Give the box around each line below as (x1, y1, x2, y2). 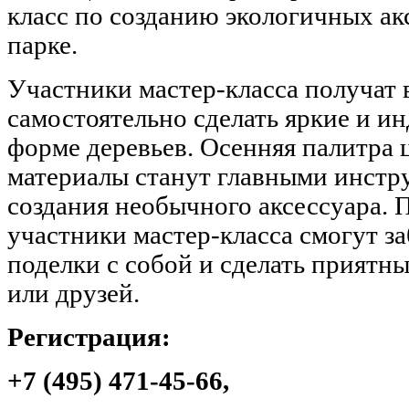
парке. (7, 31, 78, 60)
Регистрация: (7, 323, 177, 352)
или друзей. (7, 279, 140, 309)
